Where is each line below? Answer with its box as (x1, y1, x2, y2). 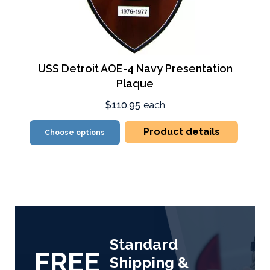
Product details (143, 126, 220, 137)
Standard (110, 235, 178, 253)
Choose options (45, 128, 105, 137)
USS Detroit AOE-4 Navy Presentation (37, 62, 233, 75)
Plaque (116, 77, 154, 90)
